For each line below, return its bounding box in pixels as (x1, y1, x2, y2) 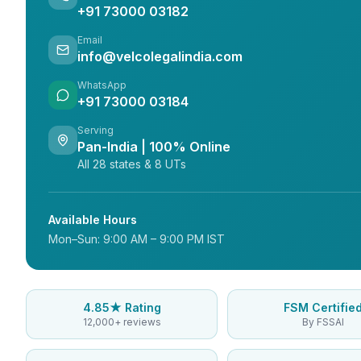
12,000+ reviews (82, 316, 161, 328)
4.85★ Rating (82, 301, 161, 314)
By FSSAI (302, 316, 344, 328)
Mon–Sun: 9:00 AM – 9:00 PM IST (48, 232, 225, 246)
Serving (77, 124, 114, 136)
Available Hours (48, 213, 137, 226)
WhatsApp (77, 79, 127, 91)
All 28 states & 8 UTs (77, 157, 186, 171)
